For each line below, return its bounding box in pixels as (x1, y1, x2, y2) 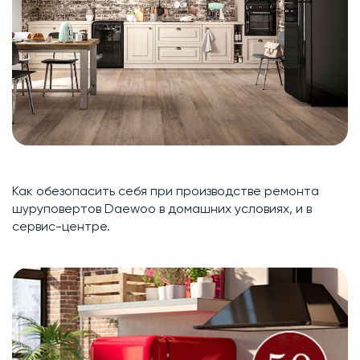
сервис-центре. (12, 219, 110, 235)
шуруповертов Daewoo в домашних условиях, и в (12, 201, 312, 217)
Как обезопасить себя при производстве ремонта (12, 183, 319, 199)
